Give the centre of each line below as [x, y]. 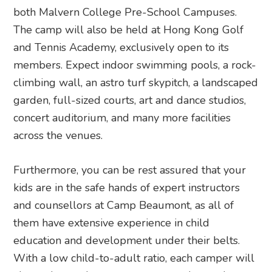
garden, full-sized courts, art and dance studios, [130, 100]
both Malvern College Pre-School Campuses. [125, 12]
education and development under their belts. [127, 240]
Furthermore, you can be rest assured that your [130, 170]
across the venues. [58, 135]
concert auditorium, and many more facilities [122, 117]
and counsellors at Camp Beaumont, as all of [124, 205]
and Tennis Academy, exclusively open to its [121, 47]
